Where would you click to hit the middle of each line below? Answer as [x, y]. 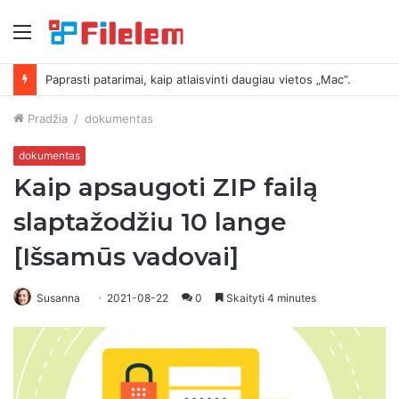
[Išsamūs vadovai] [126, 256]
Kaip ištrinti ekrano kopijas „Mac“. [137, 79]
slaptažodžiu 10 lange [150, 221]
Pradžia [46, 118]
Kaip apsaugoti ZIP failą [166, 187]
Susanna [58, 297]
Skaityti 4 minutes [270, 297]
